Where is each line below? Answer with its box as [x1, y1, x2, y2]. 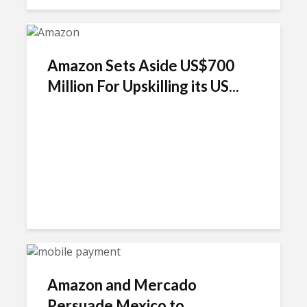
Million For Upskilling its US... [47, 76, 239, 95]
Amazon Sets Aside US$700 [47, 56, 234, 75]
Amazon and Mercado [47, 275, 197, 294]
